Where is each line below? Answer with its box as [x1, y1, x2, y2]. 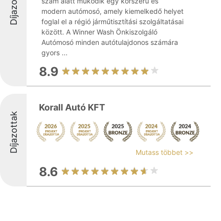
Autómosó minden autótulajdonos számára [41, 38, 178, 46]
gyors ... [41, 48, 68, 57]
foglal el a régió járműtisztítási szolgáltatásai [41, 17, 184, 26]
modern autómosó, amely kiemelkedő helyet [41, 7, 184, 15]
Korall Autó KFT [39, 102, 105, 112]
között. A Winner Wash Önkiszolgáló [41, 28, 157, 36]
